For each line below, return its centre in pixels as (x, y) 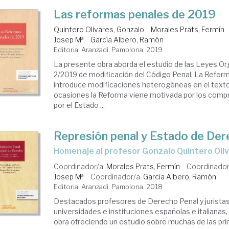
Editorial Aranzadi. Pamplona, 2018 (108, 187)
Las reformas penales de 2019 (135, 14)
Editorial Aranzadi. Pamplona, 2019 (108, 50)
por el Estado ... (79, 105)
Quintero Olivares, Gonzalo (99, 29)
